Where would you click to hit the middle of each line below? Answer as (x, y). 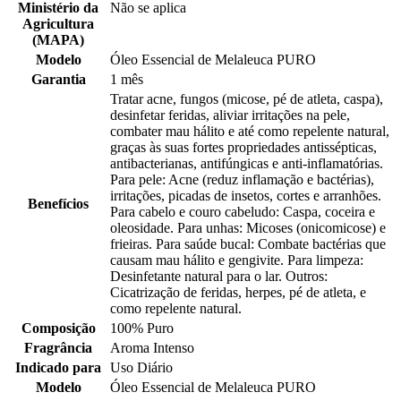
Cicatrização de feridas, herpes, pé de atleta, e (238, 293)
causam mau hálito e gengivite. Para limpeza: (237, 260)
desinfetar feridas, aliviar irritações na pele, (230, 115)
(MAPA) (58, 40)
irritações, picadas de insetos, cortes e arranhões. (246, 196)
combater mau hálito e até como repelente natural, (250, 132)
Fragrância (58, 348)
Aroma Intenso (152, 348)
